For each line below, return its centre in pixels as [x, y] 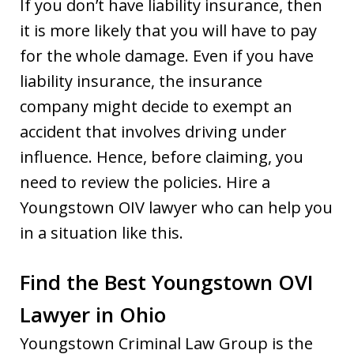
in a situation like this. [102, 232]
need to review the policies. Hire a [145, 182]
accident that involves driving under [153, 131]
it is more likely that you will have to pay [168, 30]
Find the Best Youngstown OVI [167, 282]
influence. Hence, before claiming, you [162, 156]
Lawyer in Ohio [93, 314]
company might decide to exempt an [156, 106]
